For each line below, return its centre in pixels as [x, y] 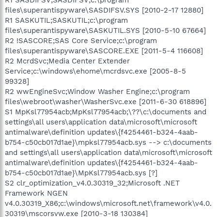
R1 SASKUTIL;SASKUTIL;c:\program [66, 20]
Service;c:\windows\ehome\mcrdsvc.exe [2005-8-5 [95, 71]
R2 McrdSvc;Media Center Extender [67, 61]
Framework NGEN [36, 193]
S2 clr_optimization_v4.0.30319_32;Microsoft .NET [92, 183]
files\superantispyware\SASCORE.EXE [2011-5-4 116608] [104, 51]
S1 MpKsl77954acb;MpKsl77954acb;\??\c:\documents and [106, 112]
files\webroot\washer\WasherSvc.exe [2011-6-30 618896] [106, 101]
